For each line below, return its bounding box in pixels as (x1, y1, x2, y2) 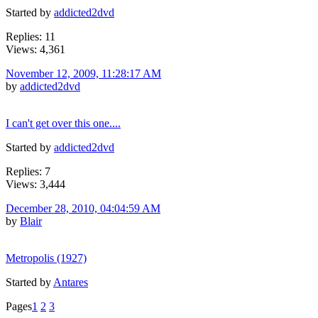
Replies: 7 (6, 165, 50, 177)
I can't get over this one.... (6, 116, 121, 129)
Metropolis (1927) (6, 251, 87, 264)
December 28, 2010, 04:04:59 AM (6, 202, 160, 214)
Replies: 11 (6, 30, 55, 43)
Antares (53, 275, 88, 288)
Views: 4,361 (6, 43, 65, 55)
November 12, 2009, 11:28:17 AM (6, 67, 161, 79)
